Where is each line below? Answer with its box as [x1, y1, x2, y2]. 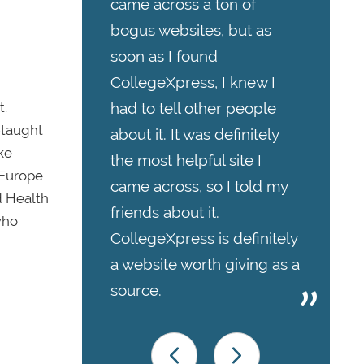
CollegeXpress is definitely [110, 229, 297, 248]
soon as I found [110, 47, 218, 66]
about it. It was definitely [110, 125, 279, 144]
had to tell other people [110, 99, 276, 118]
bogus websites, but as [110, 21, 271, 40]
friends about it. [110, 203, 219, 222]
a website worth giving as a [110, 255, 300, 274]
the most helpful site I [110, 151, 262, 170]
